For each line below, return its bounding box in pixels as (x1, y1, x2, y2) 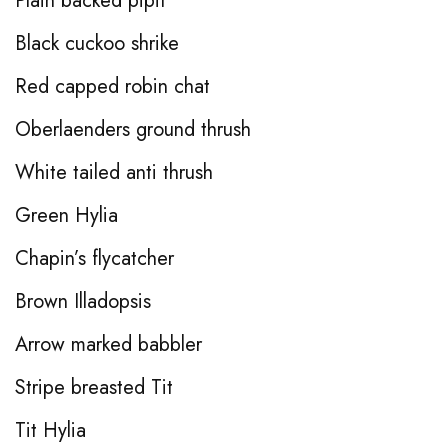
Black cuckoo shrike (15, 28, 179, 58)
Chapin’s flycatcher (15, 243, 174, 273)
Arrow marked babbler (15, 329, 202, 359)
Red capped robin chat (15, 71, 210, 101)
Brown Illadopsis (15, 286, 151, 316)
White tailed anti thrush (15, 157, 213, 187)
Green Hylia (15, 200, 118, 230)
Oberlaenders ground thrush (15, 114, 251, 144)
